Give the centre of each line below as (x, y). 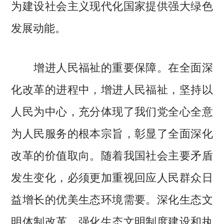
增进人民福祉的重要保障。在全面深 (112, 67)
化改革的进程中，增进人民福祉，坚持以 (112, 89)
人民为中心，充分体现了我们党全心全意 (112, 111)
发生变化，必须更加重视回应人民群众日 (112, 177)
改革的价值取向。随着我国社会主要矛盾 (112, 155)
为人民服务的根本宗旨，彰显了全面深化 (112, 133)
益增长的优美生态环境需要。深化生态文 (112, 199)
